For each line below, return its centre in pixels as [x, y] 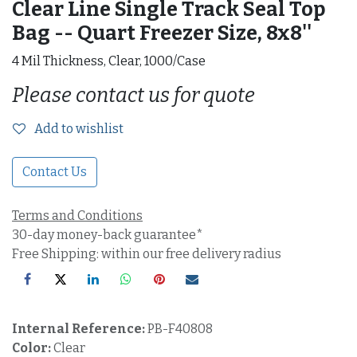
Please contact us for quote [133, 95]
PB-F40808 [180, 329]
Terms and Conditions [77, 216]
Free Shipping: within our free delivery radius [147, 254]
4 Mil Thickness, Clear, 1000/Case [109, 61]
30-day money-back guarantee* [108, 235]
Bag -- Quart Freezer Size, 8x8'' [162, 33]
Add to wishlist [79, 129]
